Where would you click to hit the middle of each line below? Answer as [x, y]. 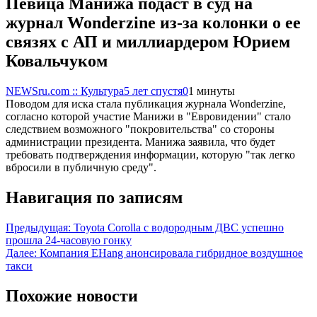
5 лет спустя [153, 91]
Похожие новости [72, 295]
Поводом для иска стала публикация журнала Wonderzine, [146, 103]
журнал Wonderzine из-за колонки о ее [153, 22]
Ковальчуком [57, 60]
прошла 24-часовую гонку [69, 240]
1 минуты [212, 91]
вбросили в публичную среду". [81, 167]
